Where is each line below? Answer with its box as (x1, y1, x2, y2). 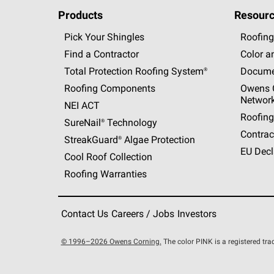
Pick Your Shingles (64, 33, 144, 43)
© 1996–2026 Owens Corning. (61, 239, 161, 246)
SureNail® (64, 119, 105, 128)
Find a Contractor (64, 50, 139, 60)
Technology (104, 119, 157, 128)
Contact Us (61, 210, 108, 220)
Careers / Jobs (111, 210, 174, 220)
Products (57, 10, 103, 22)
